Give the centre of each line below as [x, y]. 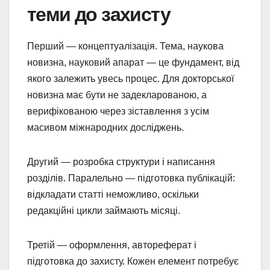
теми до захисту [99, 14]
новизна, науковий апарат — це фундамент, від [133, 62]
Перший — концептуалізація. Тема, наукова [125, 46]
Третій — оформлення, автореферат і [112, 245]
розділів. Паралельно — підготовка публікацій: [131, 178]
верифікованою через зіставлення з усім [118, 111]
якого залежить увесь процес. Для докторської [130, 78]
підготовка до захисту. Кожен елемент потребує [133, 261]
